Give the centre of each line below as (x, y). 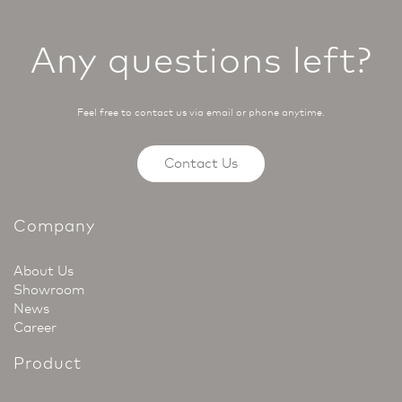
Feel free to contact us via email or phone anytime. (201, 113)
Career (35, 328)
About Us (44, 271)
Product (48, 363)
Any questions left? (201, 60)
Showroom (49, 290)
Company (54, 226)
